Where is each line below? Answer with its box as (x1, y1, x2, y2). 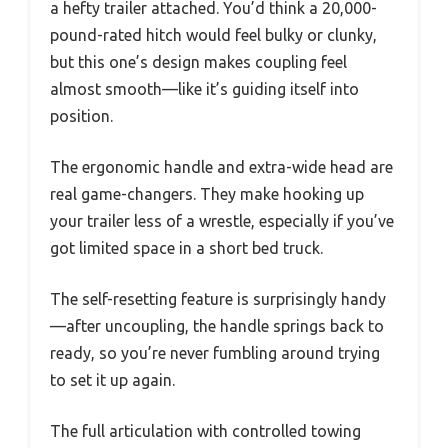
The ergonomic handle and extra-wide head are (50, 158, 393, 176)
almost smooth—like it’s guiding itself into (50, 80, 359, 98)
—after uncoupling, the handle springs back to (50, 317, 384, 335)
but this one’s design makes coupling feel (50, 53, 347, 71)
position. (50, 107, 113, 125)
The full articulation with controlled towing (50, 422, 361, 440)
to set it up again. (50, 371, 175, 389)
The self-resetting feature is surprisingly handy (50, 290, 386, 308)
